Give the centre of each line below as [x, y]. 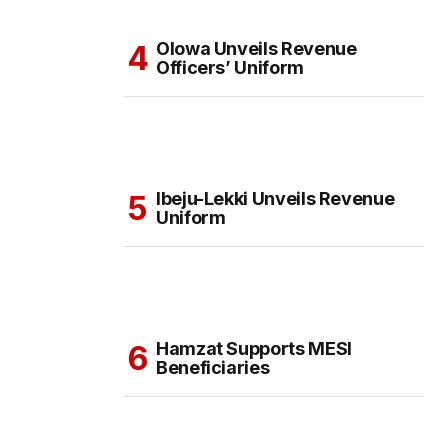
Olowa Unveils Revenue [256, 49]
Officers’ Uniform [230, 68]
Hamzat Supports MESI [254, 349]
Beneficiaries [213, 368]
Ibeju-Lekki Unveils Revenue [275, 199]
